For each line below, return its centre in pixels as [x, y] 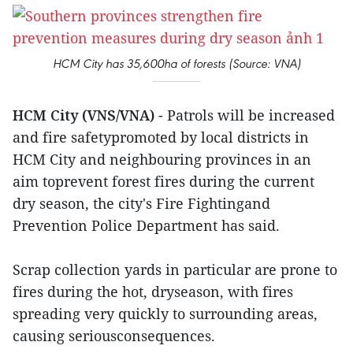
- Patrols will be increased [247, 115]
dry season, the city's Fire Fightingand [141, 203]
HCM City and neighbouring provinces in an [162, 159]
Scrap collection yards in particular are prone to [175, 269]
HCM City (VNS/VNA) [85, 115]
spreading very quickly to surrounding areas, [165, 314]
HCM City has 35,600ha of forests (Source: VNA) [176, 63]
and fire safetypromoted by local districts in [161, 137]
